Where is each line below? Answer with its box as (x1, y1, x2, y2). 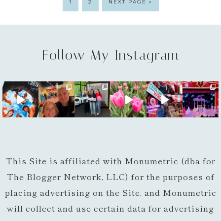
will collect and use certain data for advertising (7, 202, 214, 215)
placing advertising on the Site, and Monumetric (4, 186, 217, 199)
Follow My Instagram (41, 47, 180, 64)
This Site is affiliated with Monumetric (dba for (5, 154, 216, 167)
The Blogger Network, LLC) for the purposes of (6, 170, 215, 183)
